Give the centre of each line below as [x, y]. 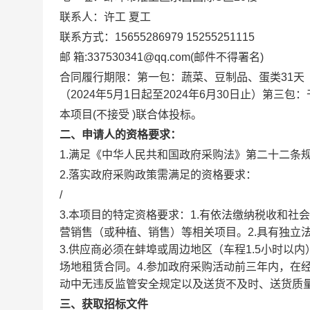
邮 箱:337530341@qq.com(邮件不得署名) [162, 57]
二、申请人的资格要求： [120, 135]
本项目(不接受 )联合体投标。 [131, 115]
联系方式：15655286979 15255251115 [157, 37]
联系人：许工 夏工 [105, 17]
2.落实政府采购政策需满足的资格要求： [158, 175]
